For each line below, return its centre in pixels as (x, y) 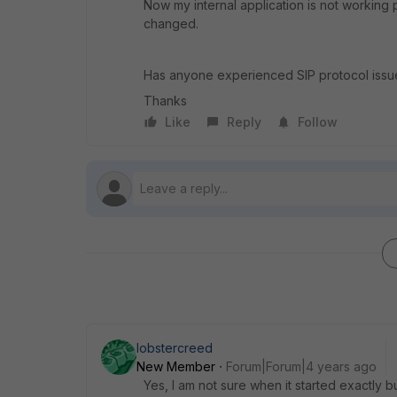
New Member (176, 366)
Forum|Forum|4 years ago (301, 366)
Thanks (165, 101)
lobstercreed (175, 348)
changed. (171, 23)
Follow (318, 122)
